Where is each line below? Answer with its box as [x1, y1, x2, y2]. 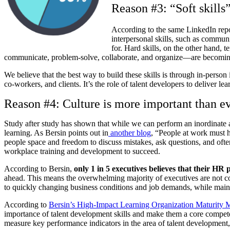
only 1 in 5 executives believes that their [74, 164, 212, 174]
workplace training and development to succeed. [4, 147, 160, 156]
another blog [110, 128, 151, 138]
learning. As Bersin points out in [4, 128, 108, 138]
